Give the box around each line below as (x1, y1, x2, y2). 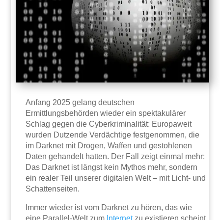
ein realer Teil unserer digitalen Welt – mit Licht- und (26, 174, 206, 183)
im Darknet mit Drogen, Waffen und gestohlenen (26, 141, 192, 150)
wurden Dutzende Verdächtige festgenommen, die (26, 131, 200, 139)
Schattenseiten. (26, 185, 80, 193)
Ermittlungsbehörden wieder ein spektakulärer (26, 109, 186, 118)
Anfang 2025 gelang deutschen (26, 98, 135, 107)
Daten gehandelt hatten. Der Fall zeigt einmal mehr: (26, 152, 205, 161)
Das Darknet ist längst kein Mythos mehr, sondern (26, 163, 198, 172)
